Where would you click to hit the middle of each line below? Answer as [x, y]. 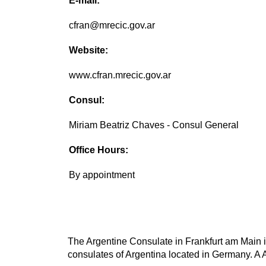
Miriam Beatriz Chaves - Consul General [154, 125]
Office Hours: [99, 150]
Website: [89, 50]
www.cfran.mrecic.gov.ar [120, 75]
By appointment [102, 175]
